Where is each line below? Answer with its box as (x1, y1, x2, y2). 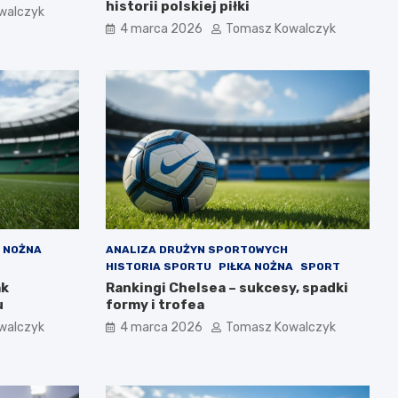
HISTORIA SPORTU (105, 259, 211, 273)
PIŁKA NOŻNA (218, 259, 293, 273)
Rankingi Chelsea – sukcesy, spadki (105, 279, 348, 296)
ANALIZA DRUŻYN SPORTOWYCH (105, 243, 288, 256)
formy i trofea (105, 296, 204, 313)
